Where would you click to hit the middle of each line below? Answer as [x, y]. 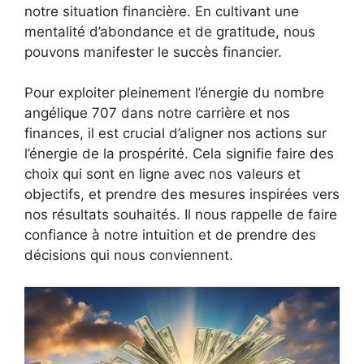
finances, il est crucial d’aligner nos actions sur [175, 134]
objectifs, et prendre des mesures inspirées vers [182, 195]
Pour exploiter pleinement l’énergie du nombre [174, 93]
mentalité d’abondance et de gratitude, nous [170, 31]
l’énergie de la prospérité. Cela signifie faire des [179, 154]
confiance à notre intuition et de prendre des [170, 235]
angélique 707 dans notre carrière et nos [157, 113]
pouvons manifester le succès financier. [153, 52]
